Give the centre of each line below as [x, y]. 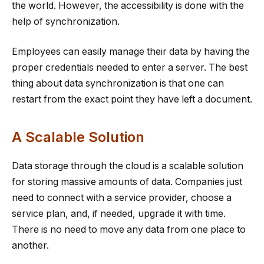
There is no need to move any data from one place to [129, 229]
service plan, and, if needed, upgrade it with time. [119, 213]
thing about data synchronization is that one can [118, 84]
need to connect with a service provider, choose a [122, 197]
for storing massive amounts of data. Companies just [127, 181]
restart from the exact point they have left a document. [132, 100]
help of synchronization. [66, 21]
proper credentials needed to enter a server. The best [130, 68]
